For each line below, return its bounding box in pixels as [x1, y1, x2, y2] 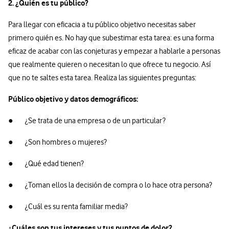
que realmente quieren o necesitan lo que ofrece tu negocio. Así [8, 60, 211, 70]
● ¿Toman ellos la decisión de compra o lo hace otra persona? [8, 180, 212, 190]
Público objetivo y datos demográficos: [8, 94, 138, 104]
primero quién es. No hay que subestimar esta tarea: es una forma [8, 33, 214, 43]
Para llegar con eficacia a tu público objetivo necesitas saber [8, 20, 196, 30]
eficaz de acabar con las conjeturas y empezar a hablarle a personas [8, 47, 220, 56]
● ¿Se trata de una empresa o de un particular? [8, 116, 166, 126]
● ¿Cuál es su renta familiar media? [8, 202, 128, 212]
